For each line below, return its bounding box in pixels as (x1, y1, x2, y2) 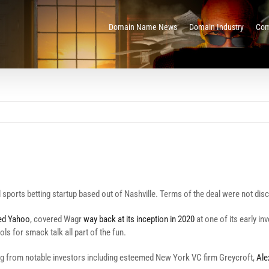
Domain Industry (189, 22, 244, 32)
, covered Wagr (30, 214, 83, 225)
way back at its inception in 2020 (83, 214, 195, 225)
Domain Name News (109, 22, 177, 32)
